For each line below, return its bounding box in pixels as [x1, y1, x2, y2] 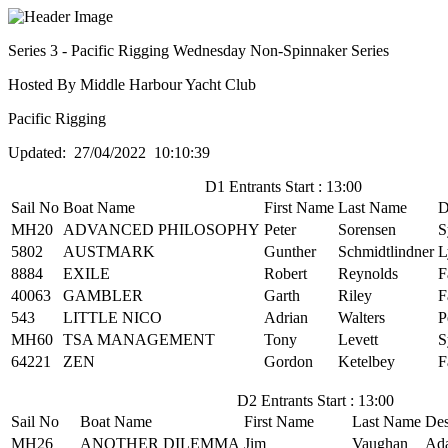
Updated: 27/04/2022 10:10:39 [8, 144, 210, 161]
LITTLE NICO [63, 309, 162, 326]
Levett [338, 331, 378, 348]
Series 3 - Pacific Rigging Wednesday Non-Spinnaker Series [8, 42, 389, 59]
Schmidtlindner [338, 243, 434, 260]
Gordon [264, 353, 313, 370]
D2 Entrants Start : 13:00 [237, 392, 394, 409]
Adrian [264, 309, 308, 326]
